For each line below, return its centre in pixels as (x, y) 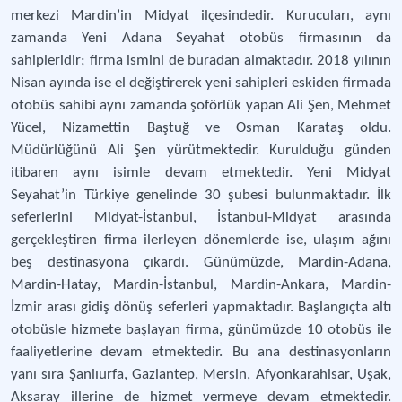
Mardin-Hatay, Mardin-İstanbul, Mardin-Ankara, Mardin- (201, 285)
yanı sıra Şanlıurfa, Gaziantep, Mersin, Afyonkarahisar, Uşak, (201, 375)
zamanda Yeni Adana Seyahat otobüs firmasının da (201, 38)
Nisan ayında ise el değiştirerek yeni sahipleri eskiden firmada (201, 83)
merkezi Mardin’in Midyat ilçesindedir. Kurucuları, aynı (201, 16)
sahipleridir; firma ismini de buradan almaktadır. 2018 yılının (201, 61)
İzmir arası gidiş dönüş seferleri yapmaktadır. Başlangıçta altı (201, 307)
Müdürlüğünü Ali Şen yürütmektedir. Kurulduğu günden (201, 150)
